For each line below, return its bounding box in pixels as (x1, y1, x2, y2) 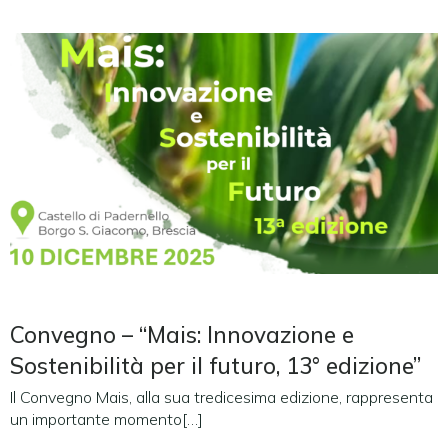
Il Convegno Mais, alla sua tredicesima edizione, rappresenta (10, 387, 433, 407)
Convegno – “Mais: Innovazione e (10, 320, 354, 349)
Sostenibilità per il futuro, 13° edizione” (10, 351, 421, 380)
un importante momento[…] (10, 409, 203, 429)
